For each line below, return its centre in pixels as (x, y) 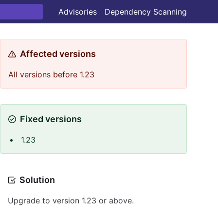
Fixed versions (51, 119)
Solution (37, 180)
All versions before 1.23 (51, 74)
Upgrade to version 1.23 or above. (71, 200)
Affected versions (58, 54)
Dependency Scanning (146, 12)
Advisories (78, 12)
